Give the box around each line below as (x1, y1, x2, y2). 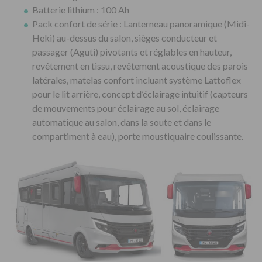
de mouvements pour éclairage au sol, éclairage (32, 102, 219, 114)
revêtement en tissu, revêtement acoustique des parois (32, 60, 248, 72)
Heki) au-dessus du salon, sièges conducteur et (32, 32, 217, 44)
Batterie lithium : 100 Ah (32, 4, 129, 16)
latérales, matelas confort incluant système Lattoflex (32, 74, 241, 86)
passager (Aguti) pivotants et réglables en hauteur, (32, 46, 232, 58)
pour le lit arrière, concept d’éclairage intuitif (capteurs (32, 88, 248, 100)
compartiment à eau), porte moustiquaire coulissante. (32, 130, 243, 142)
